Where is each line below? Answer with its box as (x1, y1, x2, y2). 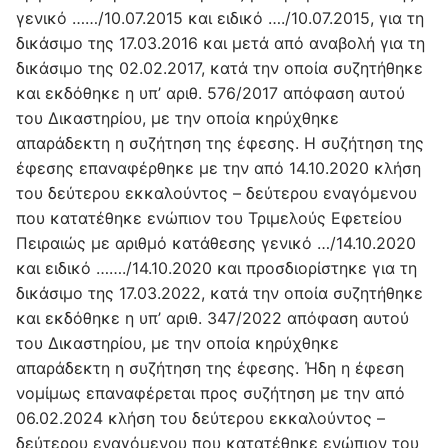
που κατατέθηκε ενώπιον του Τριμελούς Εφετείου (16, 208, 402, 229)
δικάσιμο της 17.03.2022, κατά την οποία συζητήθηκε (16, 283, 423, 304)
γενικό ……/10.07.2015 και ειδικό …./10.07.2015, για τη (16, 8, 424, 29)
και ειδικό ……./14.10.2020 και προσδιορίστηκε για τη (16, 258, 417, 279)
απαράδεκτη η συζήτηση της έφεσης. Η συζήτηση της (16, 133, 424, 154)
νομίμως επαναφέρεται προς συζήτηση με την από (16, 383, 405, 404)
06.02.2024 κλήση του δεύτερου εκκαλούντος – (16, 408, 385, 429)
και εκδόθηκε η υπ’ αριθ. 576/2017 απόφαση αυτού (16, 83, 405, 104)
